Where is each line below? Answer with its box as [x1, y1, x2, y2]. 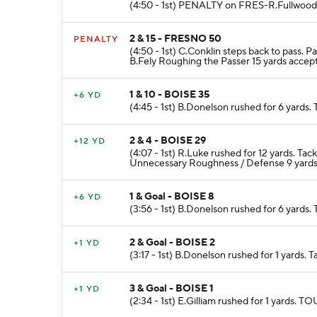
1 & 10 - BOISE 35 [129, 88, 209, 101]
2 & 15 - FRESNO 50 [129, 32, 221, 45]
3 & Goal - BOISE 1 [129, 282, 214, 295]
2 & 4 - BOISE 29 [129, 134, 206, 147]
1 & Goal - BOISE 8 [129, 190, 214, 203]
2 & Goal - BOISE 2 [129, 236, 215, 249]
